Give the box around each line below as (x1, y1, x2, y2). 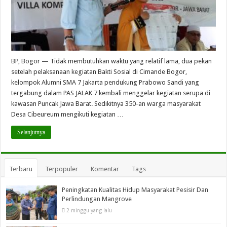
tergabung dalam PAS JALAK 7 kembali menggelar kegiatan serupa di (11, 89, 211, 97)
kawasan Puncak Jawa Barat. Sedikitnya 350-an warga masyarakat (11, 99, 201, 107)
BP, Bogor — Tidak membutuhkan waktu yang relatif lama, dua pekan (11, 57, 212, 65)
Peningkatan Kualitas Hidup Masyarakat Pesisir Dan (62, 185, 209, 194)
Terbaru (9, 165, 33, 173)
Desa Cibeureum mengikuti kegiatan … (11, 110, 124, 118)
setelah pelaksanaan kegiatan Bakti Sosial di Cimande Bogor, (11, 67, 187, 75)
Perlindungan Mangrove (62, 195, 132, 203)
